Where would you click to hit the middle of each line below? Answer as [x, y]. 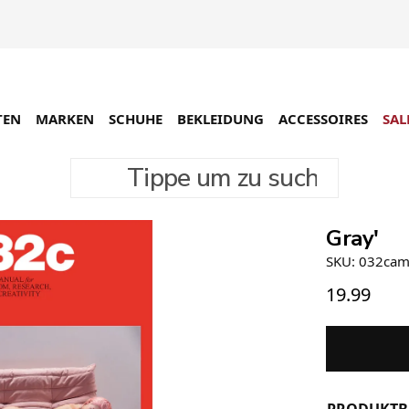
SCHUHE [136, 118]
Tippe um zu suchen [132, 167]
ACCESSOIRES [323, 118]
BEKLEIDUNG [220, 118]
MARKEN [65, 118]
